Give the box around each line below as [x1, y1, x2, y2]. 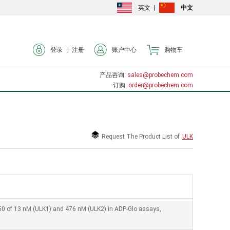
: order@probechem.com [125, 82, 193, 89]
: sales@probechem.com [124, 71, 193, 79]
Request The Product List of [102, 133, 180, 140]
